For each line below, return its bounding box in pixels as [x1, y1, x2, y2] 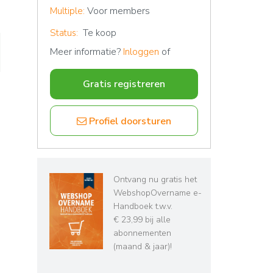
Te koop [83, 27, 116, 39]
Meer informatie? [50, 45, 123, 58]
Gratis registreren [83, 77, 165, 91]
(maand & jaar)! [113, 241, 172, 252]
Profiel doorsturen [87, 115, 171, 128]
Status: [50, 27, 78, 39]
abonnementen [113, 227, 171, 239]
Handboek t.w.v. [113, 200, 172, 212]
